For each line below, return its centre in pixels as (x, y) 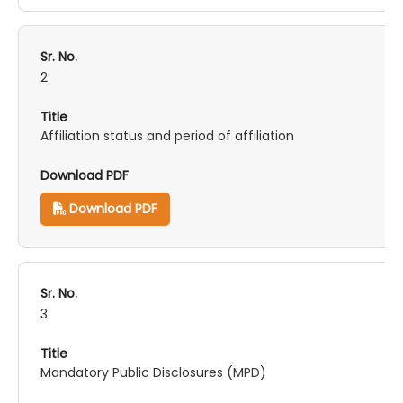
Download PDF (112, 209)
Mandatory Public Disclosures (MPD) (153, 372)
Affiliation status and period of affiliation (167, 136)
